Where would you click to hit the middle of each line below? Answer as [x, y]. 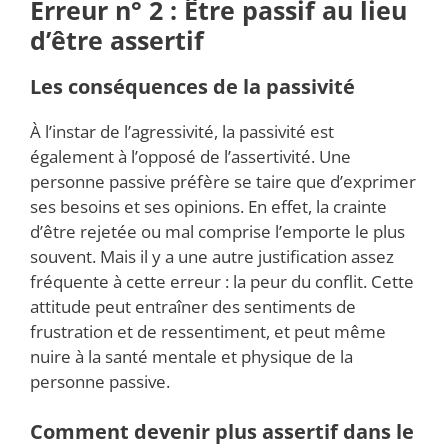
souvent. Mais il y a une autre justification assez [212, 257]
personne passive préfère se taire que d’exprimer [223, 182]
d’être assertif [117, 40]
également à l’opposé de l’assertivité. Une [190, 157]
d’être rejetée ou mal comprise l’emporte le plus [217, 232]
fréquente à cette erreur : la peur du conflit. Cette [222, 282]
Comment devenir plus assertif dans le [222, 431]
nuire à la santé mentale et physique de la [191, 357]
